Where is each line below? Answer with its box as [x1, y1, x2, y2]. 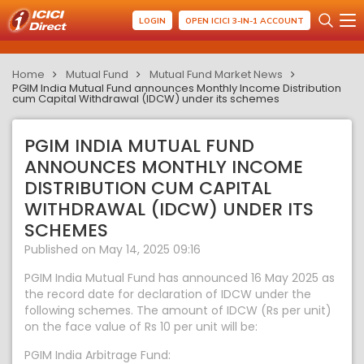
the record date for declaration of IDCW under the [24, 286, 311, 302]
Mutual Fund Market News [149, 67, 283, 82]
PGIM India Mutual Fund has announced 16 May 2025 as [24, 270, 335, 286]
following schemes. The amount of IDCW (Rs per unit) [24, 302, 331, 318]
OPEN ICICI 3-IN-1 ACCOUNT [185, 15, 304, 26]
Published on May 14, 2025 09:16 [24, 241, 201, 258]
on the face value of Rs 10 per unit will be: [24, 318, 258, 335]
